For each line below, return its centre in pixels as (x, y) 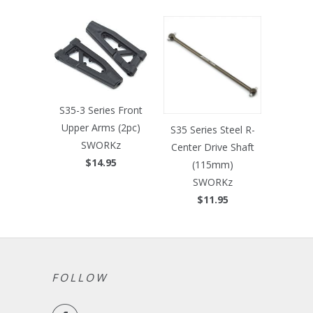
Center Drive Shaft (212, 147)
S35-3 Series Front (101, 110)
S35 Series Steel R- (212, 130)
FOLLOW (80, 278)
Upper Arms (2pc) (101, 128)
